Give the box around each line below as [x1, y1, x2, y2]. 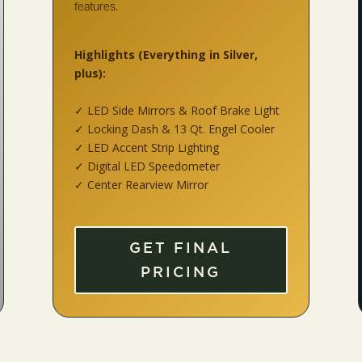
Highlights [74, 47, 138, 63]
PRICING [141, 262, 221, 283]
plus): [74, 65, 106, 82]
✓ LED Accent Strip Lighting [74, 140, 219, 156]
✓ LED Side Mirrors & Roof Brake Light [74, 103, 280, 119]
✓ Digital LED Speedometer [74, 158, 220, 175]
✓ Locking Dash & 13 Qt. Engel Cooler [74, 121, 275, 137]
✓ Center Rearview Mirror [74, 177, 208, 193]
